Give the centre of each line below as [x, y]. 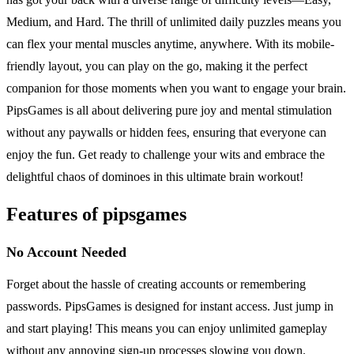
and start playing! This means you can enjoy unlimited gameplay [167, 328]
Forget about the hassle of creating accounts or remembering [156, 284]
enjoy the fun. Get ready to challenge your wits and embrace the [166, 154]
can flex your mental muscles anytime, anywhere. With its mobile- [170, 43]
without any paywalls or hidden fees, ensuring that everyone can [166, 132]
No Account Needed [66, 252]
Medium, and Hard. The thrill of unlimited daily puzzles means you [174, 21]
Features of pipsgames [96, 214]
